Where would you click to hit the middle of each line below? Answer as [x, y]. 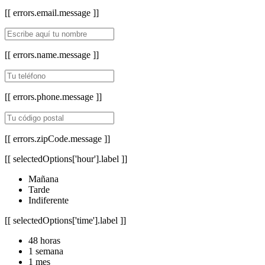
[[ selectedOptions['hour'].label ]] [66, 159]
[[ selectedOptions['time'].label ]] [65, 220]
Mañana [43, 179]
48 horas [44, 240]
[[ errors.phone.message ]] [53, 96]
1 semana [46, 251]
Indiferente [49, 200]
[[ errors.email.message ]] [52, 12]
